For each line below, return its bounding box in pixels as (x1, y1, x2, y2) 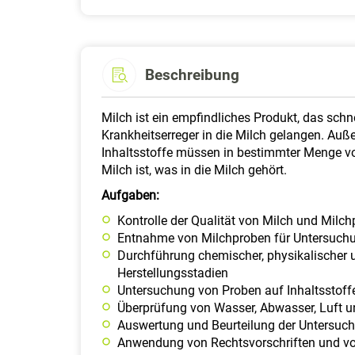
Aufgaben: (101, 188, 159, 204)
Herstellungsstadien (117, 265, 228, 281)
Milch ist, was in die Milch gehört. (101, 162, 290, 178)
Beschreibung (145, 65, 239, 84)
